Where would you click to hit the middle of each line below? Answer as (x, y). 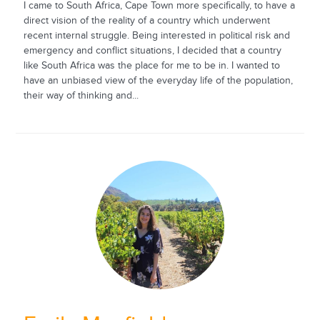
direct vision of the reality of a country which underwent (146, 20)
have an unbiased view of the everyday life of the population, (158, 80)
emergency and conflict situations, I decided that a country (152, 50)
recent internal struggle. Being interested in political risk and (156, 35)
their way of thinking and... (81, 95)
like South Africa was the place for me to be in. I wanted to (151, 65)
